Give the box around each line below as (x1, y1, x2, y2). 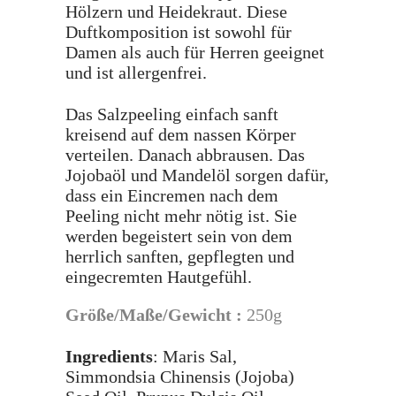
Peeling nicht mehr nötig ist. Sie (65, 206, 297, 225)
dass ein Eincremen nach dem (65, 186, 278, 205)
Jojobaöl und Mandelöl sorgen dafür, (65, 165, 329, 185)
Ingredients (65, 346, 153, 366)
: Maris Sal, (153, 346, 237, 366)
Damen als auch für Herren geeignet (65, 42, 324, 62)
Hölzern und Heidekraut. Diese (65, 2, 287, 21)
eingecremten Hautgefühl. (65, 267, 252, 286)
